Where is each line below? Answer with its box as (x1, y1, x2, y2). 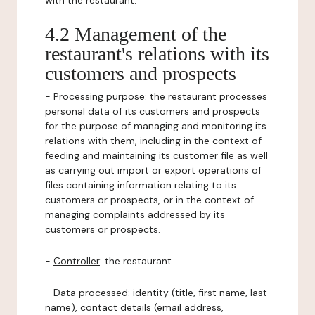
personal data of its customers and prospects (45, 105, 260, 117)
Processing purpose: (53, 90, 147, 103)
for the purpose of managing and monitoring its (45, 120, 266, 132)
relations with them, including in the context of (45, 134, 262, 147)
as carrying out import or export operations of (45, 164, 262, 176)
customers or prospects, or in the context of (45, 193, 254, 206)
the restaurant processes (147, 90, 267, 103)
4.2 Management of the (45, 23, 226, 45)
